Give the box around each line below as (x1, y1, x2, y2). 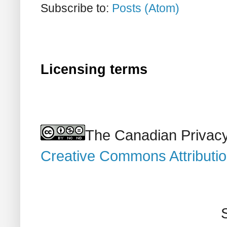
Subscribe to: (41, 1, 112, 15)
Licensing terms (41, 61, 147, 77)
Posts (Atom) (112, 1, 179, 15)
